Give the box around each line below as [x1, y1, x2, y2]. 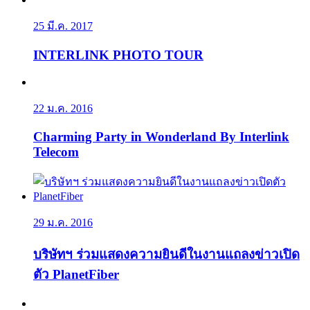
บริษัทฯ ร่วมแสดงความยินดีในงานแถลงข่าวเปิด [33, 246, 300, 262]
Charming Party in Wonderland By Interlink [33, 129, 289, 145]
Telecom [33, 145, 79, 160]
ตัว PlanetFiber [33, 266, 119, 282]
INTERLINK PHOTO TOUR [33, 47, 203, 62]
